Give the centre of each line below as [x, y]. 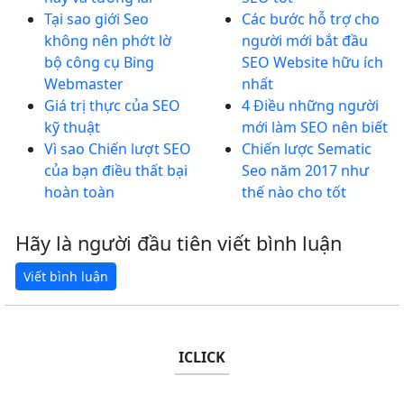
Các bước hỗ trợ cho [311, 19]
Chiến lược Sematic [307, 149]
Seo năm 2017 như [305, 171]
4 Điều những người [310, 106]
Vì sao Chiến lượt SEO [118, 149]
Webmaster [84, 84]
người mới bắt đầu [305, 41]
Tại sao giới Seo [96, 19]
